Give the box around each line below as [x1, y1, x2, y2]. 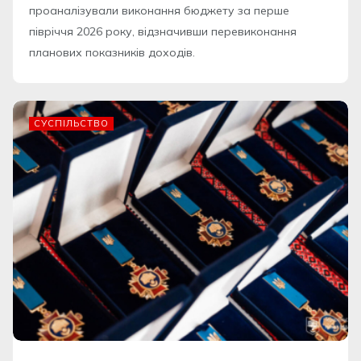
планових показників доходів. [29, 45, 195, 60]
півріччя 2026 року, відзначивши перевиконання [29, 24, 297, 39]
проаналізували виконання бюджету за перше [29, 3, 289, 19]
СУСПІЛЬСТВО [34, 118, 109, 130]
